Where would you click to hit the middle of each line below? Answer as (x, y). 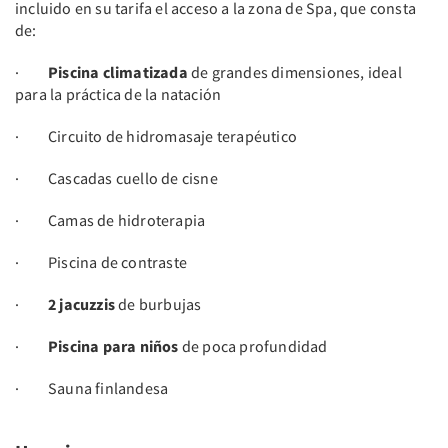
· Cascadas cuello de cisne (118, 177)
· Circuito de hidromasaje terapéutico (156, 135)
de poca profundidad (253, 345)
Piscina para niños (113, 345)
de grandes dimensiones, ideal (294, 71)
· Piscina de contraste (101, 261)
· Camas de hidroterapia (110, 219)
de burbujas (158, 303)
